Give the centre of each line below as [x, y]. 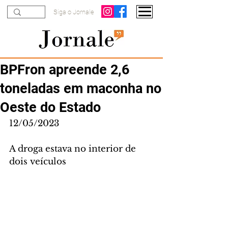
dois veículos [38, 162]
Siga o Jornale [74, 12]
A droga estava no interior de [74, 149]
